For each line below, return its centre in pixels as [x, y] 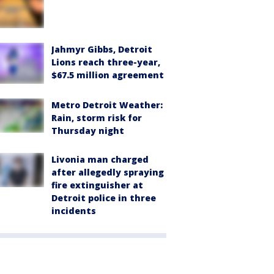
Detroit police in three [104, 198]
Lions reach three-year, [106, 62]
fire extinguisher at [97, 185]
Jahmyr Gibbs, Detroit [102, 50]
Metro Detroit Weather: [107, 105]
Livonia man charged [100, 160]
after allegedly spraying [108, 172]
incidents [74, 211]
